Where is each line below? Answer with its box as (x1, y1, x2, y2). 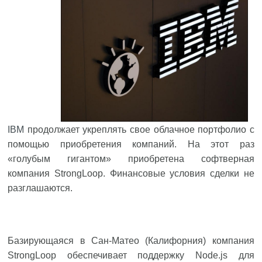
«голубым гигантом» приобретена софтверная (8, 154, 254, 164)
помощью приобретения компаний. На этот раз (8, 139, 254, 149)
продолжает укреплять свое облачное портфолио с (24, 125, 254, 135)
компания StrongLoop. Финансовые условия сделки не (8, 168, 254, 178)
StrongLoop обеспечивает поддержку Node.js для (8, 250, 254, 260)
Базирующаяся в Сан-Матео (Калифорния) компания (8, 236, 254, 246)
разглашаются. (8, 183, 73, 193)
